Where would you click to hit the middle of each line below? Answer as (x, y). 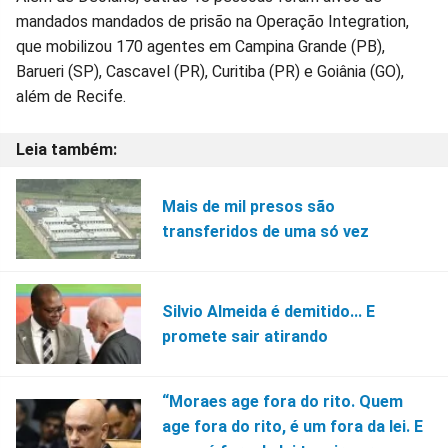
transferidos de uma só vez (265, 231)
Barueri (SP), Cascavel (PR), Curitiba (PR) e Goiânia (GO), (210, 71)
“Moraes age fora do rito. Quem (282, 401)
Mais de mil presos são (248, 206)
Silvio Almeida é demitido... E (268, 311)
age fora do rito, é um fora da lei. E (292, 426)
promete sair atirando (244, 336)
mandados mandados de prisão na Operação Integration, (212, 21)
